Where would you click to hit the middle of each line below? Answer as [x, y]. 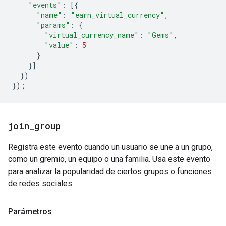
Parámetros [30, 212]
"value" [59, 45]
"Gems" [160, 35]
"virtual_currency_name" [92, 35]
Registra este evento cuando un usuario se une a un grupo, [110, 147]
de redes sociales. [41, 183]
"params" [53, 25]
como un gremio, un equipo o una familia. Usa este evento [109, 159]
